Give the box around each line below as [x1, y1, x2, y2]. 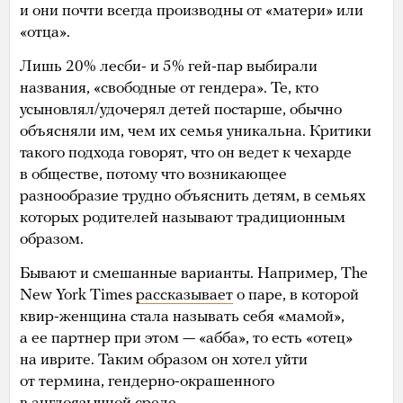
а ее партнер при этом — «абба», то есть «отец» [20, 329, 353, 347]
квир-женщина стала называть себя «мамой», [20, 308, 345, 326]
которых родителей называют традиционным [20, 209, 345, 227]
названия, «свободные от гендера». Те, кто [20, 79, 318, 97]
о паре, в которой [233, 286, 359, 304]
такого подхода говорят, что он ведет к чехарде [20, 144, 352, 162]
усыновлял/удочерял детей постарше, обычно [20, 101, 342, 119]
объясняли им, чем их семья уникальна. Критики [20, 122, 372, 140]
